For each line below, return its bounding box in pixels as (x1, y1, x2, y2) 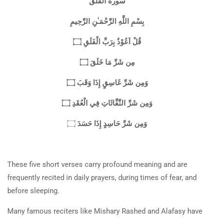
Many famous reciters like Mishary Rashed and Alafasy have (7, 206, 202, 216)
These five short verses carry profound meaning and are (7, 160, 187, 169)
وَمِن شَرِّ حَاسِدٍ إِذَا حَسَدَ (77, 119, 147, 128)
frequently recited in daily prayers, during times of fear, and (7, 173, 197, 182)
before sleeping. (7, 186, 61, 195)
